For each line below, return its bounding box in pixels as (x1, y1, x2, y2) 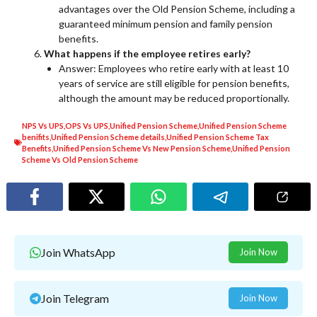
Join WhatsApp (40, 246, 115, 260)
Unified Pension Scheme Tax (166, 132, 269, 142)
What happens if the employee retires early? (44, 47, 250, 59)
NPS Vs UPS (22, 120, 64, 130)
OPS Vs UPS (65, 120, 108, 130)
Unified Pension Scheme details (51, 132, 165, 142)
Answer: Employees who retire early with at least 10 (59, 62, 289, 74)
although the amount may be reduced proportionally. (59, 91, 289, 104)
